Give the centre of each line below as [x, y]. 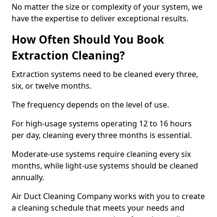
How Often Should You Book [88, 39]
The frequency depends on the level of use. [91, 105]
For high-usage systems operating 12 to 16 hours [102, 124]
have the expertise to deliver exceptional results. [100, 18]
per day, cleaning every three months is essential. [103, 135]
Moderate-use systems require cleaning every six [101, 154]
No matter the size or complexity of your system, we [107, 7]
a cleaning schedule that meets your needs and [98, 208]
